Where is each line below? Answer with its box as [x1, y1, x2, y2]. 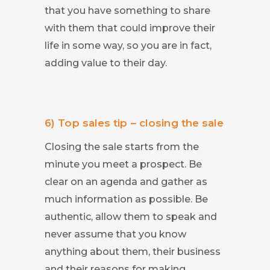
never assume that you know [45, 228, 186, 240]
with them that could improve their [45, 22, 215, 34]
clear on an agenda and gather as [45, 175, 207, 187]
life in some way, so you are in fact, [45, 39, 212, 51]
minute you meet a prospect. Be [45, 158, 202, 170]
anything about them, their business [45, 245, 221, 257]
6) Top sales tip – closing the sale [45, 116, 224, 129]
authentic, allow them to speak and [45, 210, 217, 222]
